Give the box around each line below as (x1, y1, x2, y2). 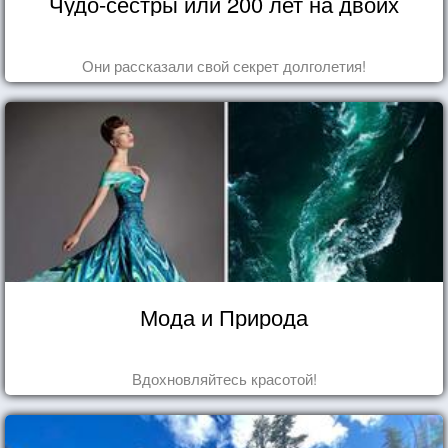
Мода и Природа (140, 300, 308, 332)
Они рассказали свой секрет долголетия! (82, 54, 366, 76)
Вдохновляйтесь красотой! (131, 367, 317, 389)
